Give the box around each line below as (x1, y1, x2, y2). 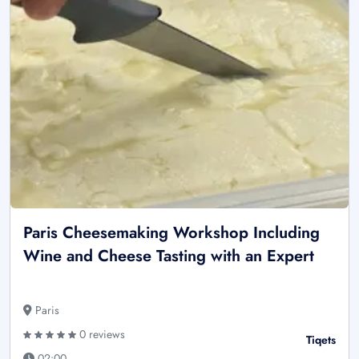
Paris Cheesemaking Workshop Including (23, 220, 320, 244)
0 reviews (76, 325, 125, 342)
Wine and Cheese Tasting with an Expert (23, 244, 314, 268)
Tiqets (306, 331, 336, 348)
